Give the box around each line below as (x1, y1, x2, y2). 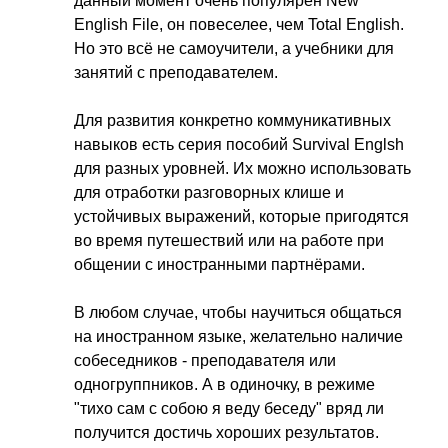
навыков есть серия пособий (74, 136, 292, 153)
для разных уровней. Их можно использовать (74, 160, 411, 177)
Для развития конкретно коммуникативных (74, 112, 391, 129)
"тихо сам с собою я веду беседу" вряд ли (74, 400, 384, 417)
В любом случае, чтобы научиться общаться (74, 304, 402, 321)
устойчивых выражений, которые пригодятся (74, 208, 409, 225)
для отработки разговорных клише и (74, 184, 344, 201)
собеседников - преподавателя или (74, 352, 336, 369)
